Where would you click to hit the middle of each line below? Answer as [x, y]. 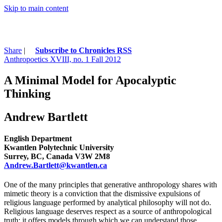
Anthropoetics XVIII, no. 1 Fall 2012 [62, 59]
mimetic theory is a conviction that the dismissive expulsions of [102, 194]
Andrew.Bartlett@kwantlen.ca [55, 165]
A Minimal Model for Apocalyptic [90, 80]
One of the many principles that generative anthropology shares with [111, 185]
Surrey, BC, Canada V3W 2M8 [57, 156]
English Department [38, 138]
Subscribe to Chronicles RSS [83, 50]
